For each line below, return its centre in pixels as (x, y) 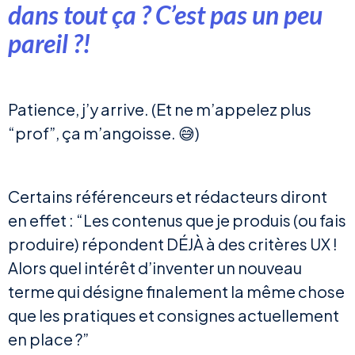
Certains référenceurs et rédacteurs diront (168, 197)
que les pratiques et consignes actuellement (174, 315)
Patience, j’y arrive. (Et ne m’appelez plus (160, 109)
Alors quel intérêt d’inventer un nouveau (155, 268)
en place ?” (48, 339)
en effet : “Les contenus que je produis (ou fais (177, 220)
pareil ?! (52, 44)
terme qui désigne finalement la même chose (176, 292)
